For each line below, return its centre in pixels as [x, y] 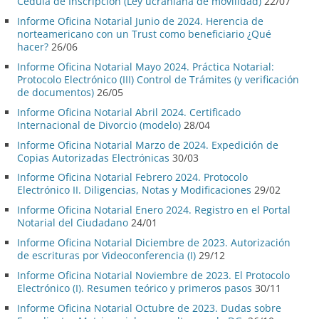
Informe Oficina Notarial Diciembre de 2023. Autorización [154, 242]
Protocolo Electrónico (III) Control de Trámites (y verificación [158, 79]
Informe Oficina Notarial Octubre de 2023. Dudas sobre [149, 308]
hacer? [33, 47]
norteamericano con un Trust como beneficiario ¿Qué [144, 34]
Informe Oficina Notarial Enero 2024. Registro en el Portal [154, 210]
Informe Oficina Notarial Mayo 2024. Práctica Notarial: [146, 66]
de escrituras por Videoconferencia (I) [106, 255]
